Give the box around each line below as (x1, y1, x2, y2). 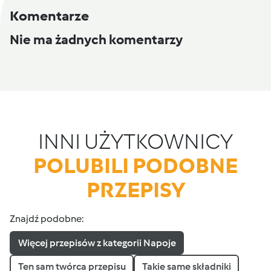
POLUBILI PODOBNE (33, 152, 238, 179)
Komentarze (10, 7, 89, 25)
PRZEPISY (86, 177, 185, 203)
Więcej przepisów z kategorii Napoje (18, 237, 176, 249)
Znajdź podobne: (10, 213, 83, 225)
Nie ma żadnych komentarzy (10, 31, 183, 48)
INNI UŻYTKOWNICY (38, 128, 233, 155)
